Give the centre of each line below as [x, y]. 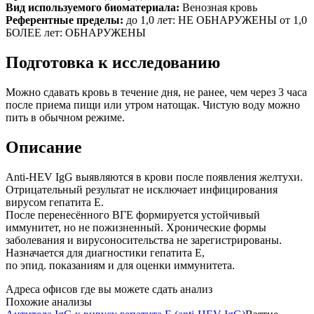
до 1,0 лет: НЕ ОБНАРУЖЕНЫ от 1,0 [215, 20]
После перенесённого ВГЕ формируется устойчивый [133, 214]
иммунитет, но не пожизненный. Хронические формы [136, 227]
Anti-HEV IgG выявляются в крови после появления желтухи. [154, 177]
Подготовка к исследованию [113, 62]
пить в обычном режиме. [65, 117]
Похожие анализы [49, 301]
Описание [44, 147]
